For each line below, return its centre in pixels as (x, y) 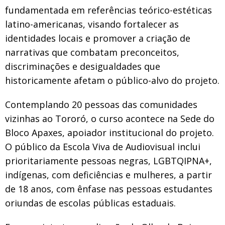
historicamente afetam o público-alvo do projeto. (112, 80)
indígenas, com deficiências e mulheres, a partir (108, 175)
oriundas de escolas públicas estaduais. (90, 203)
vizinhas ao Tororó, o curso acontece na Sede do (110, 118)
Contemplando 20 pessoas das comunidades (101, 104)
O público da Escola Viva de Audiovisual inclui (103, 146)
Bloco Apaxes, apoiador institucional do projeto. (109, 132)
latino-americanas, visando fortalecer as (92, 24)
